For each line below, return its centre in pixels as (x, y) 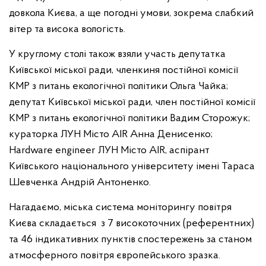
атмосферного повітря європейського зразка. (115, 256)
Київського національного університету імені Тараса (132, 167)
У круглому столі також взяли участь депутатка (117, 54)
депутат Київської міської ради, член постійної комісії (132, 102)
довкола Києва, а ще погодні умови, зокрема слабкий (131, 13)
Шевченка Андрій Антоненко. (80, 183)
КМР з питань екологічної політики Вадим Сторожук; (129, 118)
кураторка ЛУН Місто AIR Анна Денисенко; (111, 134)
